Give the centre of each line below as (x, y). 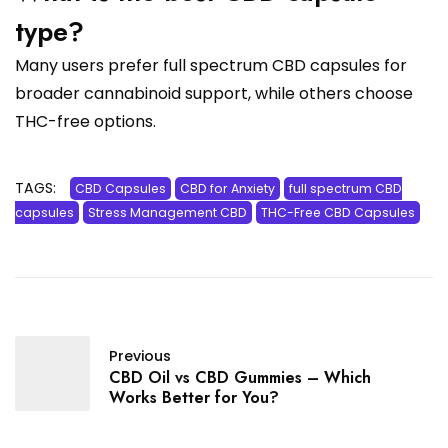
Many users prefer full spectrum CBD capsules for (211, 66)
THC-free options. (85, 122)
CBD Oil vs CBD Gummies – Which (240, 378)
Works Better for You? (194, 398)
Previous (140, 356)
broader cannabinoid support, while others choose (214, 94)
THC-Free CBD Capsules (338, 213)
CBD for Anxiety (227, 189)
